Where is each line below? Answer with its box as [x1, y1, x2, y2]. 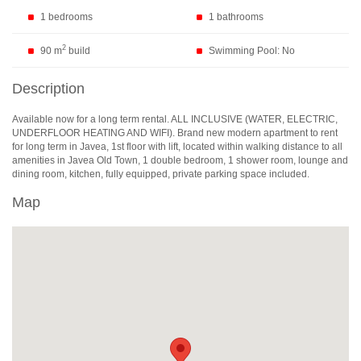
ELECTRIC [287, 113, 335, 125]
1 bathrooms [209, 11, 263, 23]
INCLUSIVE [191, 113, 243, 125]
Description [12, 80, 85, 97]
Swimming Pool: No [209, 44, 295, 56]
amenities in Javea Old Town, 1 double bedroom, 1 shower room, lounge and [12, 154, 348, 166]
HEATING [83, 127, 125, 139]
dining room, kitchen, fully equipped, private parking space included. [12, 168, 309, 180]
